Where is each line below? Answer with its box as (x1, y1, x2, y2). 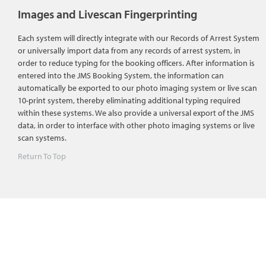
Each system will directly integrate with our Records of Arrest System (18, 32, 259, 43)
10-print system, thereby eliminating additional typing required (18, 94, 240, 106)
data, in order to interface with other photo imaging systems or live (18, 119, 255, 131)
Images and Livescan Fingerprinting (18, 6, 197, 21)
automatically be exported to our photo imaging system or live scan (18, 82, 257, 93)
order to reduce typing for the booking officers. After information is (18, 57, 255, 68)
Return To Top (18, 150, 66, 161)
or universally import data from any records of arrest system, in (18, 45, 240, 56)
